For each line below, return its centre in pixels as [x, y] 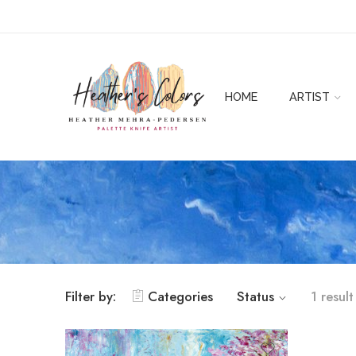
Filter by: [91, 296]
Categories [180, 296]
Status [255, 296]
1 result [332, 296]
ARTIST [309, 97]
